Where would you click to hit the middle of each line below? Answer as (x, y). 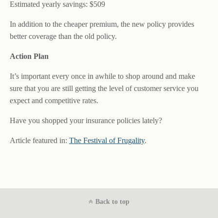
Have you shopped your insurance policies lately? (86, 121)
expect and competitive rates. (54, 101)
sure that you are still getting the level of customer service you (104, 89)
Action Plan (29, 56)
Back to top (112, 202)
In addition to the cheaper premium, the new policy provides (102, 24)
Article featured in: (39, 141)
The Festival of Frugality (107, 141)
